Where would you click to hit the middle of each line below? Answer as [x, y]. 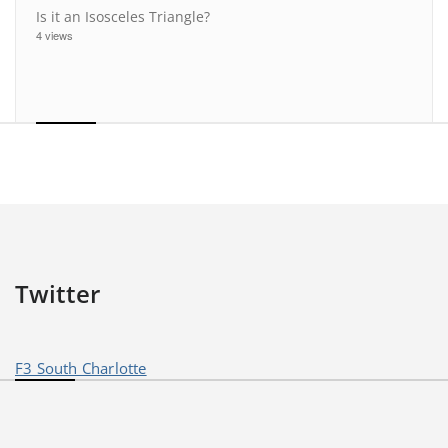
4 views [54, 35]
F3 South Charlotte [81, 368]
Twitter [57, 294]
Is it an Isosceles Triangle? [123, 17]
